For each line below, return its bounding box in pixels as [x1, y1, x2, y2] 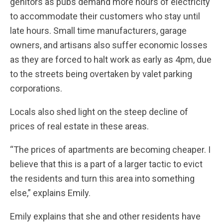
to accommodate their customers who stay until [10, 11, 200, 21]
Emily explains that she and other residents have [10, 211, 201, 222]
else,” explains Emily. [10, 188, 93, 198]
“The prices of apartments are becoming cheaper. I [10, 144, 211, 155]
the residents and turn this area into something [10, 173, 195, 184]
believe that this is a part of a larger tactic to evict [10, 159, 203, 169]
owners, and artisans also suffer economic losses [10, 40, 208, 50]
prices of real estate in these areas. [10, 121, 151, 131]
